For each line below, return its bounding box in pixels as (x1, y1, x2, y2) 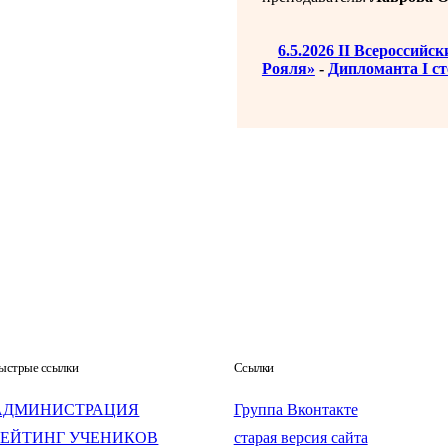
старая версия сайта (233, 429, 368, 446)
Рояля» (261, 59, 315, 77)
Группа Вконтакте (233, 401, 358, 418)
